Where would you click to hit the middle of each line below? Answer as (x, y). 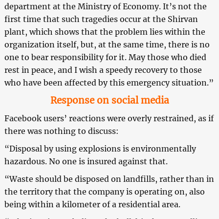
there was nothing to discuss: (61, 131)
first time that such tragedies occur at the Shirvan (101, 19)
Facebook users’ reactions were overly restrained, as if (109, 119)
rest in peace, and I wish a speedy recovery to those (103, 70)
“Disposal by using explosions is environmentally (100, 149)
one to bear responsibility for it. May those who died (105, 57)
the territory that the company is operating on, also (104, 192)
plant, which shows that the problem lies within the (105, 32)
